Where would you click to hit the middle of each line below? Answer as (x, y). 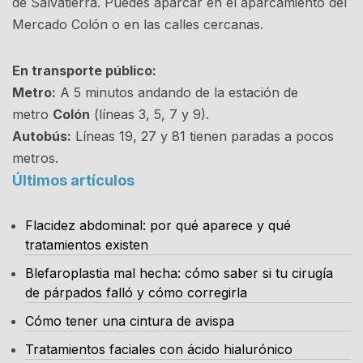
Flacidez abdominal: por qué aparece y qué (158, 225)
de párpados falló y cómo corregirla (136, 292)
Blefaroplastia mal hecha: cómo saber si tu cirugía (179, 273)
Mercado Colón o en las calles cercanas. (138, 24)
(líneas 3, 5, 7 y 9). (149, 114)
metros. (35, 158)
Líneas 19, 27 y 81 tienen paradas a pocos (203, 136)
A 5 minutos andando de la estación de (177, 92)
